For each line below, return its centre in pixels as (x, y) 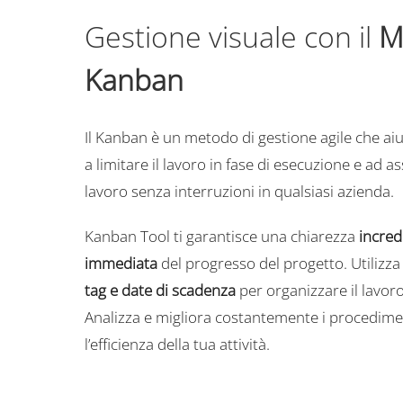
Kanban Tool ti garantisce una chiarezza (221, 236)
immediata (121, 263)
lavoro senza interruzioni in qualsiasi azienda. (239, 191)
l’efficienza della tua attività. (177, 344)
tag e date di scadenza (160, 290)
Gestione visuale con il (231, 36)
